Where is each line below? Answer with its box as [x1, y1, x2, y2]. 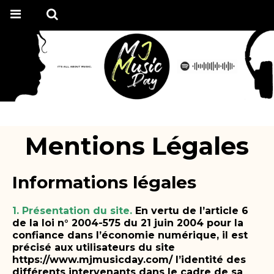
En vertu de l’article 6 [135, 204, 248, 217]
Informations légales [12, 171, 196, 193]
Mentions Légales [25, 130, 249, 161]
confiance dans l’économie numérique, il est [12, 229, 248, 241]
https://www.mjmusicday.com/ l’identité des [12, 253, 246, 265]
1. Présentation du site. [12, 204, 132, 217]
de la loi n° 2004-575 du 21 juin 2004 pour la [12, 217, 243, 229]
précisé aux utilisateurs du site [12, 241, 175, 253]
